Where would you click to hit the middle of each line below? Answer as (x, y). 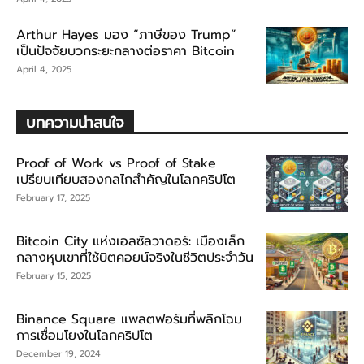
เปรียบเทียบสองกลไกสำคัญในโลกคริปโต (126, 179)
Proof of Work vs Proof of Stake (116, 163)
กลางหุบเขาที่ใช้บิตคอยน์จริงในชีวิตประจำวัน (135, 257)
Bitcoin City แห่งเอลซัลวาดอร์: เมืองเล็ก (130, 241)
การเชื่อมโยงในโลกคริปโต (84, 335)
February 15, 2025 (54, 275)
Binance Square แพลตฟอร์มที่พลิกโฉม (129, 319)
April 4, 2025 (44, 69)
